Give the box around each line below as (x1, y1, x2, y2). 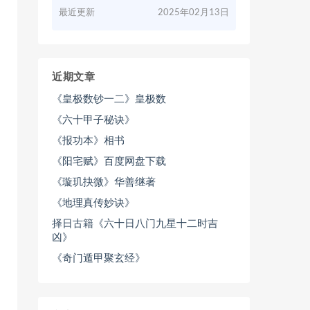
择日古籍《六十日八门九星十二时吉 (52, 219, 218, 229)
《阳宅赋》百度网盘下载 (52, 156, 166, 167)
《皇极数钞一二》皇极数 (52, 94, 166, 104)
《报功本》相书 (52, 136, 125, 146)
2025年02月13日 (158, 8, 229, 17)
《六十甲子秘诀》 (52, 115, 135, 125)
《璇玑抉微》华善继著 (52, 177, 156, 188)
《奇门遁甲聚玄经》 (52, 253, 145, 264)
